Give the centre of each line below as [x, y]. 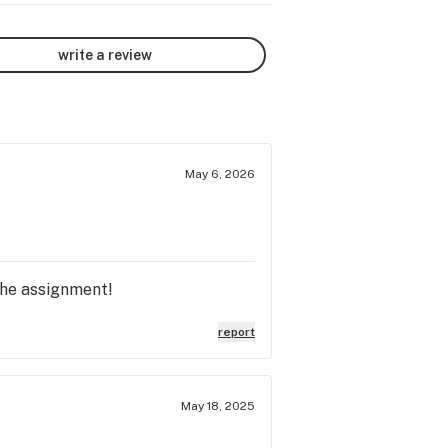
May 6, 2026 [220, 173]
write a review [105, 54]
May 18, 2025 [218, 405]
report [236, 331]
